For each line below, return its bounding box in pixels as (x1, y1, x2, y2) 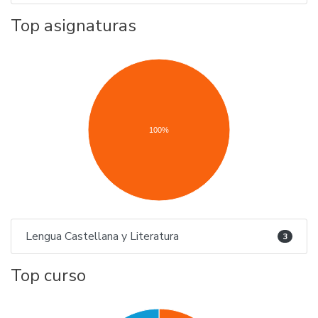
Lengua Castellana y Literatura (26, 229, 179, 244)
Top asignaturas (11, 14, 136, 37)
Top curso (11, 264, 86, 287)
